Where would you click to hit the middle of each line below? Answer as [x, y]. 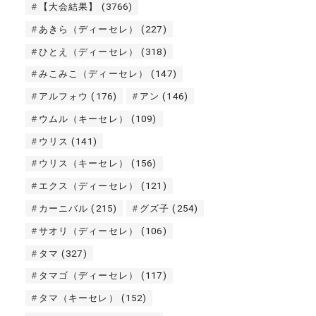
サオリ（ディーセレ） [88, 231]
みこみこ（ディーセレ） [93, 74]
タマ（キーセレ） [78, 298]
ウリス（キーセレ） [83, 164]
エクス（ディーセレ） [88, 186]
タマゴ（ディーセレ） [88, 276]
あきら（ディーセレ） [88, 29]
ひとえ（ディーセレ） [88, 51]
